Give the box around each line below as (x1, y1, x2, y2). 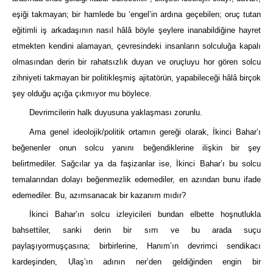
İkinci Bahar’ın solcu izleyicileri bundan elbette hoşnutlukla (29, 210, 261, 219)
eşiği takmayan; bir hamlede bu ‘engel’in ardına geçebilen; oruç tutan (12, 10, 261, 19)
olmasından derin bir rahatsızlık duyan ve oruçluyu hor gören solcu (12, 57, 261, 67)
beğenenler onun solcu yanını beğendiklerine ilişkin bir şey (12, 143, 261, 152)
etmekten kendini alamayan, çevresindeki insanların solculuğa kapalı (12, 41, 261, 51)
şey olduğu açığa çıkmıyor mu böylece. (12, 89, 152, 99)
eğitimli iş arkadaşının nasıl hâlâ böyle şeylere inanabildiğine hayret (12, 26, 261, 35)
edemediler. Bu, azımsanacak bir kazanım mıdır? (12, 190, 186, 200)
